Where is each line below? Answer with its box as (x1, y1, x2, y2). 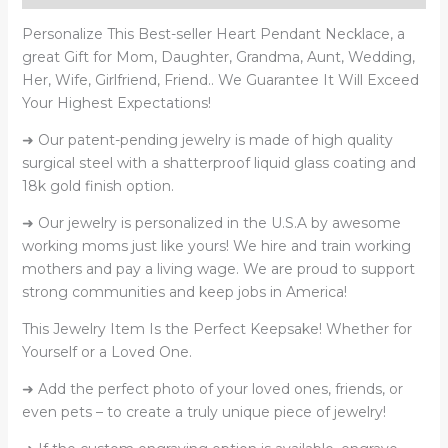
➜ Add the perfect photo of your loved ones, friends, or (21, 379, 403, 398)
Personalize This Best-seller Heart (21, 24, 256, 43)
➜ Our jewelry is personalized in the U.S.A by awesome (21, 213, 401, 232)
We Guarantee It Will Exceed (217, 70, 419, 89)
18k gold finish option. (21, 176, 174, 195)
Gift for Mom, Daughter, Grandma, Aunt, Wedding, (63, 47, 415, 66)
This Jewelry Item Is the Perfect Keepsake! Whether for (21, 319, 412, 338)
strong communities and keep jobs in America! (21, 282, 347, 301)
